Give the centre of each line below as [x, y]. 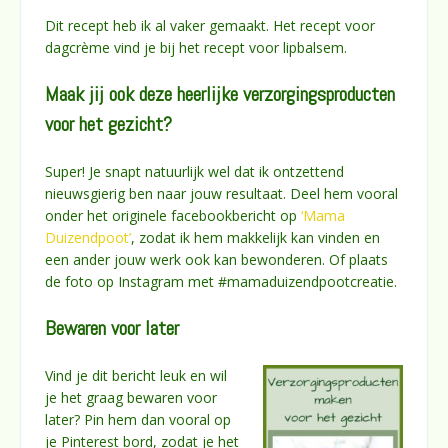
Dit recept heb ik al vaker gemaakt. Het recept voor [210, 26]
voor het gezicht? [108, 124]
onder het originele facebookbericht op [173, 216]
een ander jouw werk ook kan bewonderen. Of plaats [216, 260]
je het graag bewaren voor [131, 398]
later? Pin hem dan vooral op [138, 420]
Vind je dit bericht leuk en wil [136, 376]
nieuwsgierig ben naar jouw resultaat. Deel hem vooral [221, 194]
